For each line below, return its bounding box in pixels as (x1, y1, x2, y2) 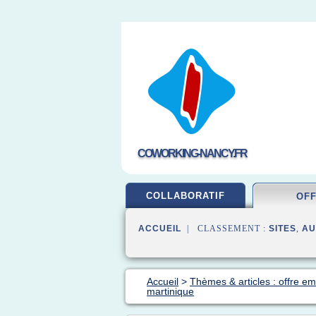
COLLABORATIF (146, 190, 225, 201)
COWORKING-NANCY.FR (137, 147, 247, 159)
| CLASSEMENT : (181, 224, 269, 233)
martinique (147, 286, 194, 297)
